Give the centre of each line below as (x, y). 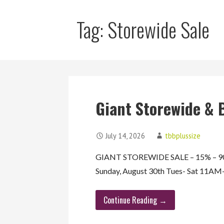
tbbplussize (183, 136)
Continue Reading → (135, 200)
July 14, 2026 (125, 136)
